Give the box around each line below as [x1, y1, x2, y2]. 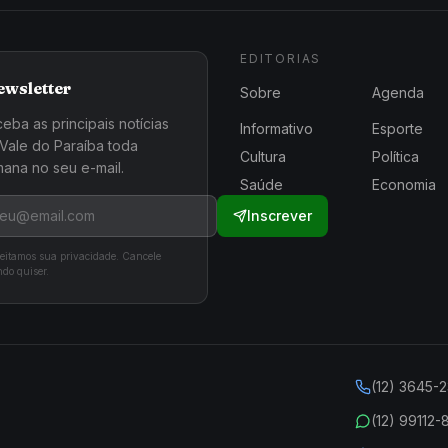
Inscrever [247, 206, 312, 224]
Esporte [372, 119, 423, 137]
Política [372, 147, 419, 165]
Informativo [240, 119, 313, 137]
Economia [372, 175, 436, 193]
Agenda [372, 83, 424, 101]
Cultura [240, 147, 286, 165]
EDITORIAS [240, 50, 322, 66]
